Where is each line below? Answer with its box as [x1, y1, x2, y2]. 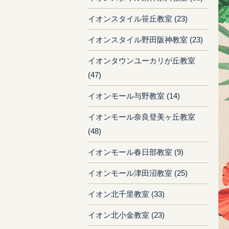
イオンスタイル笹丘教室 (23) [88, 14, 188, 23]
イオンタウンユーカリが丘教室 [88, 56, 195, 65]
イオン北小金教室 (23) [88, 211, 165, 219]
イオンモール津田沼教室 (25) [88, 169, 188, 177]
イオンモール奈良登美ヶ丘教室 [88, 112, 195, 121]
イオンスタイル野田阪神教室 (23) [88, 35, 203, 44]
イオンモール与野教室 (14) [88, 91, 180, 100]
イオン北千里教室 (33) [88, 190, 165, 198]
